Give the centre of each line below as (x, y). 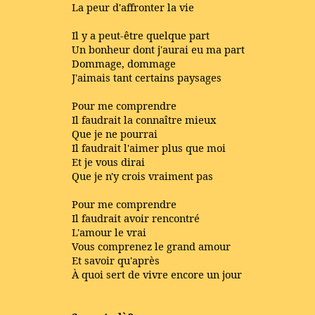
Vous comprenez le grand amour (151, 246)
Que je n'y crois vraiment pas (142, 176)
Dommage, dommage (124, 63)
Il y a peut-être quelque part (141, 35)
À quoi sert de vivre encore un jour (157, 274)
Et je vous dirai (108, 162)
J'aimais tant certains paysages (147, 77)
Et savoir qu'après (116, 260)
